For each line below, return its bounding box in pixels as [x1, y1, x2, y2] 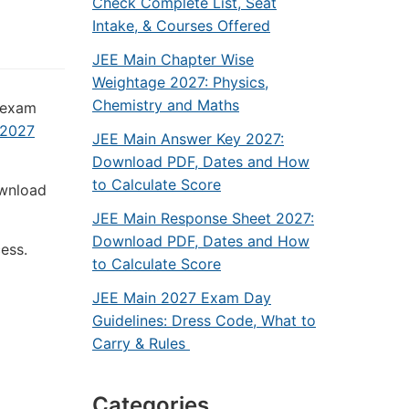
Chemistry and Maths [92, 96, 239, 114]
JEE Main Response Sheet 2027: [92, 209, 314, 227]
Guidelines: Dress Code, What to [92, 311, 316, 330]
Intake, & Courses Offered [92, 16, 270, 35]
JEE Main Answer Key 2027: [92, 130, 284, 148]
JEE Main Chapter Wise [92, 50, 254, 68]
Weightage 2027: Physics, [92, 73, 268, 91]
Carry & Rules [92, 334, 190, 352]
